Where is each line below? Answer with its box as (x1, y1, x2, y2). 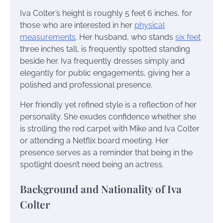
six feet (175, 32, 201, 42)
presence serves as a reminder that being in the (20, 148, 193, 158)
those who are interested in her (20, 20, 134, 30)
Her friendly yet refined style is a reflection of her (20, 100, 197, 110)
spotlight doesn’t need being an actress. (20, 160, 164, 170)
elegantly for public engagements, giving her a (20, 68, 190, 78)
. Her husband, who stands (76, 32, 175, 42)
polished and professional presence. (20, 80, 152, 90)
